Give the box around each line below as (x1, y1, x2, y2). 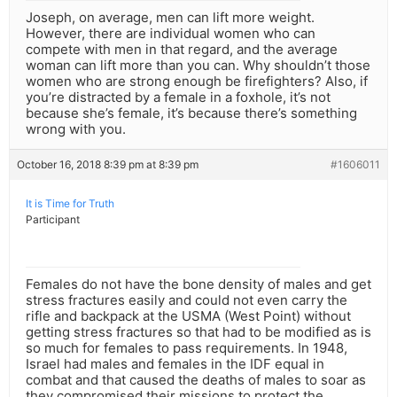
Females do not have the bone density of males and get (26, 276, 371, 293)
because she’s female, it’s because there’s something (26, 105, 357, 122)
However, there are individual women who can (26, 25, 315, 43)
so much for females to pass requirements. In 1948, (26, 339, 347, 357)
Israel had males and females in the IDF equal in (26, 355, 324, 373)
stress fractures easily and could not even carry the (26, 292, 347, 309)
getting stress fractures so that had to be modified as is (26, 323, 371, 341)
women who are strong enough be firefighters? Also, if (26, 73, 368, 90)
